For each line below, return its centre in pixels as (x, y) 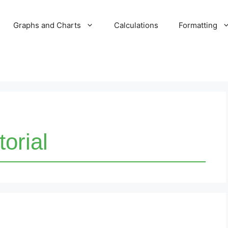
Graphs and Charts (47, 25)
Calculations (136, 25)
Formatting (198, 25)
